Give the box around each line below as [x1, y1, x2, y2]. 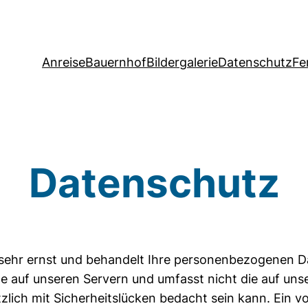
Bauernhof [85, 54, 146, 69]
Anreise [42, 54, 85, 69]
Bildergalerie [146, 54, 218, 69]
